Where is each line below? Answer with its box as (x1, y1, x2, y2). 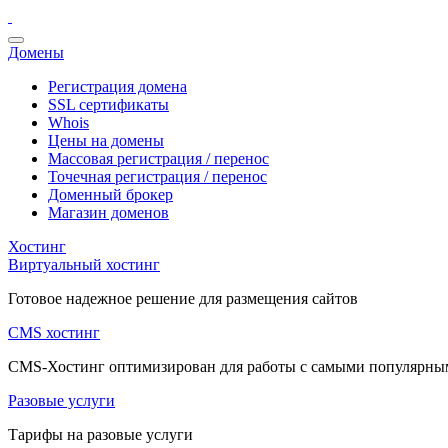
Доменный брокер (48, 186, 173, 203)
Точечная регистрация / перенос (48, 168, 267, 185)
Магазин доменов (48, 204, 169, 221)
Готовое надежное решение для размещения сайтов (8, 290, 358, 307)
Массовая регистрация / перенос (48, 150, 269, 167)
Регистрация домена (48, 78, 187, 95)
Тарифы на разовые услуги (8, 426, 193, 443)
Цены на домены (48, 132, 164, 149)
